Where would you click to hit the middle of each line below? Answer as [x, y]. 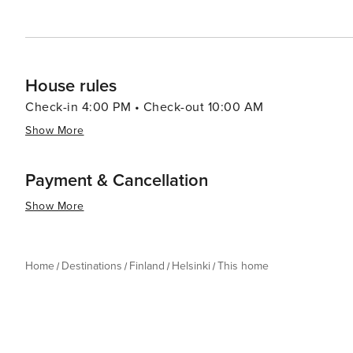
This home [243, 266]
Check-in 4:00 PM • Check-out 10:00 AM [145, 107]
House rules [71, 86]
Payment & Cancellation [117, 181]
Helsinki [191, 266]
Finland [147, 266]
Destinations [92, 266]
